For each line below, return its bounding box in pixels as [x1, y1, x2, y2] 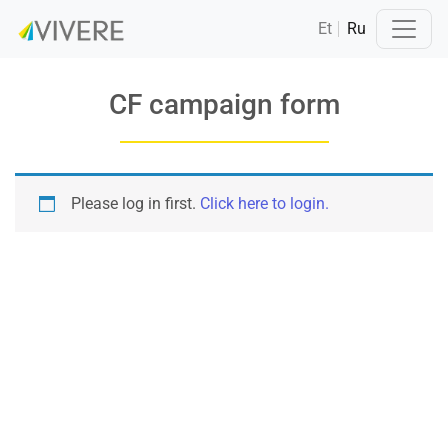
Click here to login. [200, 193, 329, 213]
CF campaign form [108, 87, 340, 121]
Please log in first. [71, 193, 200, 213]
